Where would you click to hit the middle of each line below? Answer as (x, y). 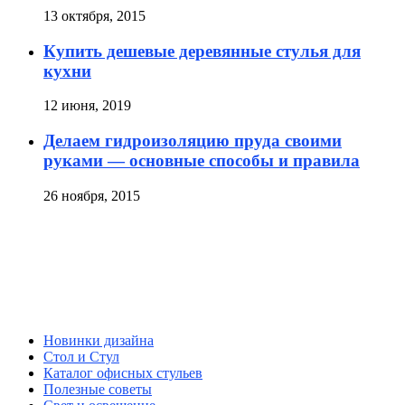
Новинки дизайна (99, 341)
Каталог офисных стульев (123, 373)
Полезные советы (98, 390)
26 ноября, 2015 (92, 195)
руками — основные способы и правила (202, 161)
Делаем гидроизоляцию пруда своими (193, 141)
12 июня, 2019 (87, 106)
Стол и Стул (81, 357)
